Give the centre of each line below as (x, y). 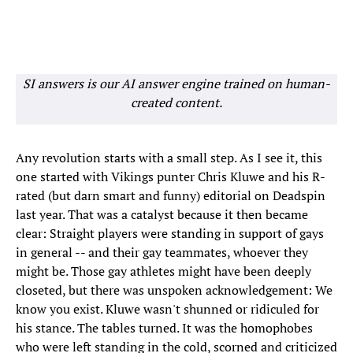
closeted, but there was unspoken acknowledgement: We (174, 290)
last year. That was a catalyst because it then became (162, 215)
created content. (176, 103)
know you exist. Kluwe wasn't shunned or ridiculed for (167, 309)
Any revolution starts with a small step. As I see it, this (169, 158)
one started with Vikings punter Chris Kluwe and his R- (171, 177)
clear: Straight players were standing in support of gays (170, 234)
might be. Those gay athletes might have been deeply (163, 271)
